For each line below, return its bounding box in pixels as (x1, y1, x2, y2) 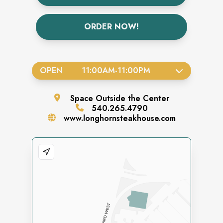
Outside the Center (95, 93, 169, 104)
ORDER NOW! (84, 21, 139, 32)
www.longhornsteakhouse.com (63, 112, 176, 124)
